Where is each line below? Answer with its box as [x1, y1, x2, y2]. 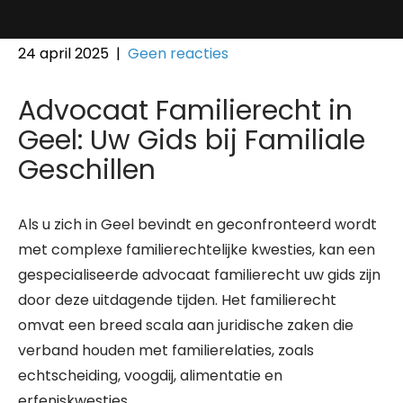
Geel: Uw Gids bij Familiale [18, 121, 365, 159]
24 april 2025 [18, 43, 109, 64]
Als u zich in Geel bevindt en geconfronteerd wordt [18, 214, 377, 235]
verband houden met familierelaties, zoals [18, 340, 314, 361]
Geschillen [18, 151, 156, 189]
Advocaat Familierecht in [18, 92, 353, 130]
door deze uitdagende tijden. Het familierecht [18, 290, 336, 310]
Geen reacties [128, 43, 228, 64]
